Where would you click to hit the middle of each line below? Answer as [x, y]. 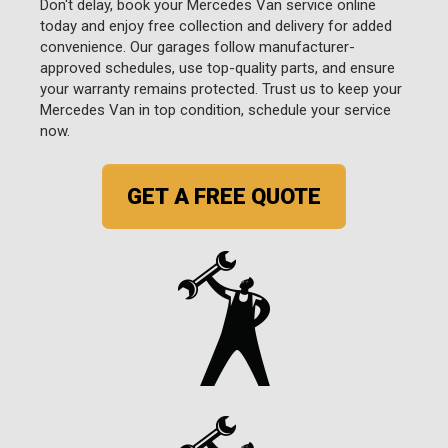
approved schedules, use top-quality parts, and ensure [217, 67]
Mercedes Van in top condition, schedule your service [215, 109]
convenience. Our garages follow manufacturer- [197, 46]
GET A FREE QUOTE [224, 196]
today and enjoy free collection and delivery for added [216, 25]
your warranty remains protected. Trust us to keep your [221, 88]
